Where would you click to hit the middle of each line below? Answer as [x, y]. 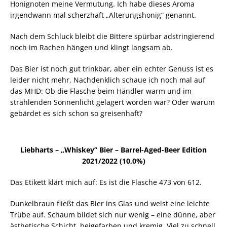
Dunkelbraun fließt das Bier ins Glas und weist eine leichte [110, 203]
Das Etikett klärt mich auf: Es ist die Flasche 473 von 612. [106, 182]
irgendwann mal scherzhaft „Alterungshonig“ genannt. [103, 15]
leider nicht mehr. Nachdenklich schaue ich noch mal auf [108, 80]
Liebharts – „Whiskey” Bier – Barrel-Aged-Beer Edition [113, 149]
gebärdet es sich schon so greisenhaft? [76, 113]
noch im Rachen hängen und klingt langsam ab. [91, 47]
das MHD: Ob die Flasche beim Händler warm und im [101, 91]
